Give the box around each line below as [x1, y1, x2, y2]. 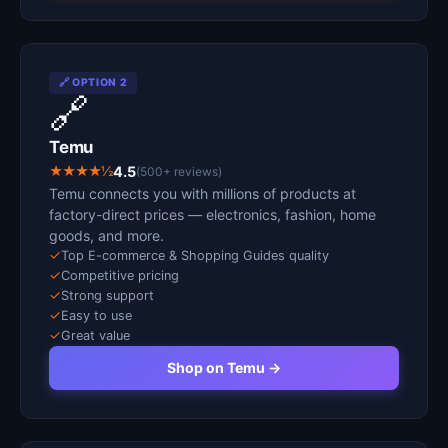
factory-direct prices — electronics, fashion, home [49, 206, 376, 223]
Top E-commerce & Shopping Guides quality [61, 248, 329, 263]
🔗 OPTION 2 [59, 76, 128, 89]
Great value [61, 328, 130, 343]
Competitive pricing [61, 268, 179, 283]
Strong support [61, 288, 154, 303]
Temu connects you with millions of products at [49, 185, 356, 202]
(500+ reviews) [136, 164, 222, 179]
